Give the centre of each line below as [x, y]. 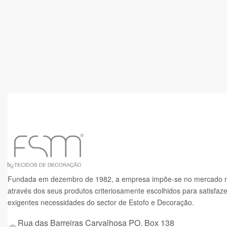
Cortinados [45, 59]
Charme [40, 71]
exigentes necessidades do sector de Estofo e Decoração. [101, 202]
